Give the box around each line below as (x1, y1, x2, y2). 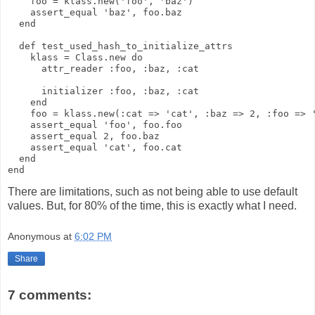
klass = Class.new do (8, 52, 143, 63)
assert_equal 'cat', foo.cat (8, 142, 182, 153)
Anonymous (8, 230, 60, 242)
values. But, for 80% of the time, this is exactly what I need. (8, 199, 297, 212)
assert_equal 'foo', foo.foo (8, 120, 182, 131)
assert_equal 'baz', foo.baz (8, 7, 182, 18)
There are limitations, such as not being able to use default (8, 185, 297, 198)
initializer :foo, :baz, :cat (8, 86, 199, 97)
